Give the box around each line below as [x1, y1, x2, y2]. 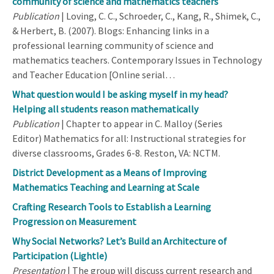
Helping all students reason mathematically [12, 102, 198, 115]
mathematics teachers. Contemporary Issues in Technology [12, 53, 262, 66]
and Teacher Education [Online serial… [12, 68, 175, 81]
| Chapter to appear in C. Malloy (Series [59, 117, 223, 130]
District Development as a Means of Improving [12, 166, 207, 179]
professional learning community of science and [12, 39, 213, 51]
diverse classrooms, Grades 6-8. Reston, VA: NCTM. [12, 146, 220, 159]
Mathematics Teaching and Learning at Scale [12, 180, 199, 193]
